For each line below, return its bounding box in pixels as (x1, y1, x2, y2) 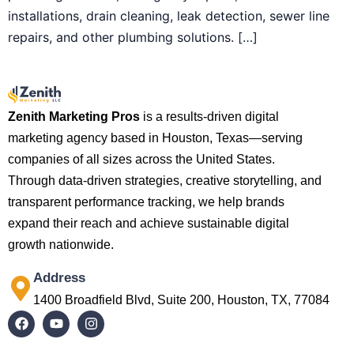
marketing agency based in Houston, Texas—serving (8, 131, 303, 145)
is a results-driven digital (140, 110, 279, 124)
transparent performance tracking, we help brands (8, 195, 284, 209)
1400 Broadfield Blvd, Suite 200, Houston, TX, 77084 (33, 292, 330, 307)
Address (33, 269, 85, 285)
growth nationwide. (8, 238, 114, 252)
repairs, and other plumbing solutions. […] (8, 28, 258, 45)
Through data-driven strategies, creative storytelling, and (8, 174, 322, 188)
